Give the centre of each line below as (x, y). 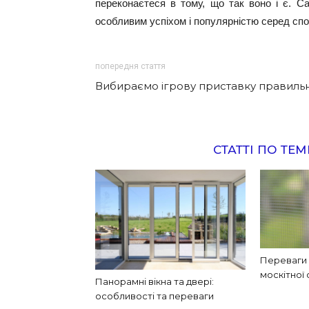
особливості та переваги (154, 296)
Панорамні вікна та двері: (154, 282)
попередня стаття (130, 66)
